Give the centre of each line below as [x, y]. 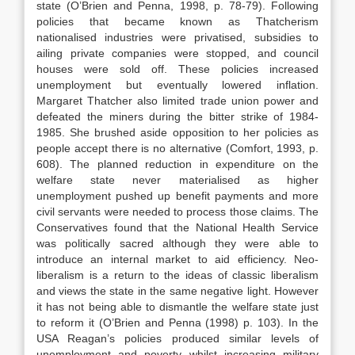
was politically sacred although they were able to [177, 243]
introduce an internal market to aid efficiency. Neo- [177, 259]
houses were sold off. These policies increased [177, 69]
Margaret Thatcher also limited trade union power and [177, 101]
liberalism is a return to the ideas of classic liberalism [177, 275]
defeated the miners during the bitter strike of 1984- [177, 116]
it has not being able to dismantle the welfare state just [177, 307]
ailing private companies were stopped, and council [177, 53]
